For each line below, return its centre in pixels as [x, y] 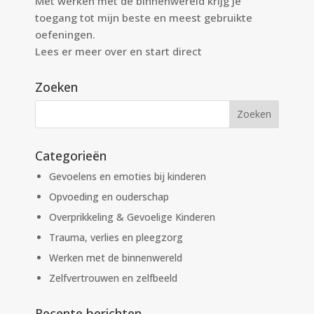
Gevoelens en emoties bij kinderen [128, 176]
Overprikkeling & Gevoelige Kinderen [132, 217]
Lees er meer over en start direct [118, 51]
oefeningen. [65, 34]
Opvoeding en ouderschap [109, 196]
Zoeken [56, 87]
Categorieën [71, 155]
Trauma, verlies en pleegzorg [116, 237]
